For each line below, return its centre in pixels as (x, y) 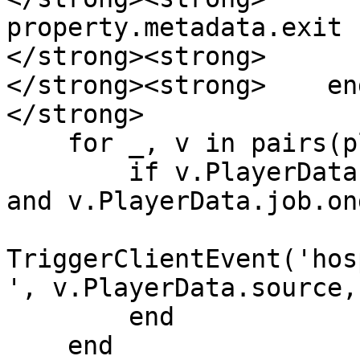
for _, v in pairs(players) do (37, 143)
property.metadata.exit (174, 27)
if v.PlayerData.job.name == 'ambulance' (67, 172)
